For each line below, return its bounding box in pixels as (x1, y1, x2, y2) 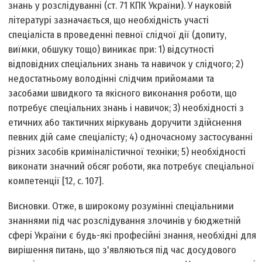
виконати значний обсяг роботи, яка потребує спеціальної (8, 160, 255, 173)
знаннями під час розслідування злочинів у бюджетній (8, 215, 242, 227)
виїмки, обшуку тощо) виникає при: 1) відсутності (8, 43, 215, 56)
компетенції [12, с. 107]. (8, 175, 104, 188)
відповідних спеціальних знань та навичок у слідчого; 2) (8, 58, 244, 71)
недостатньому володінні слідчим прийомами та (8, 73, 215, 85)
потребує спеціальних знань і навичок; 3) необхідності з (8, 102, 244, 115)
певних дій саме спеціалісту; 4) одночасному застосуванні (8, 131, 253, 144)
